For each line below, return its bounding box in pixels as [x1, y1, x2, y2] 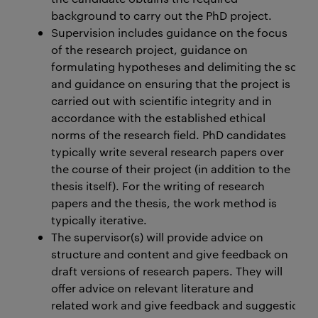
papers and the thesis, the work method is [51, 195, 277, 210]
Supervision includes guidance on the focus [51, 25, 287, 40]
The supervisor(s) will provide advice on [51, 229, 263, 244]
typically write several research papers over [51, 144, 284, 159]
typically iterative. [51, 212, 147, 227]
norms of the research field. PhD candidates [51, 127, 286, 142]
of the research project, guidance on [51, 42, 248, 57]
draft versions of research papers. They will [51, 263, 283, 278]
